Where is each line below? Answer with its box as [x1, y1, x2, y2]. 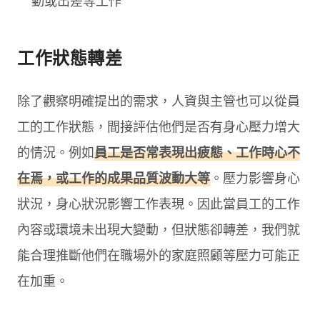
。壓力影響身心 [210, 169, 300, 186]
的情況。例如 [17, 143, 94, 161]
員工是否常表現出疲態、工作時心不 [94, 143, 300, 161]
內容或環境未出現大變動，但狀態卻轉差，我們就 [17, 220, 300, 238]
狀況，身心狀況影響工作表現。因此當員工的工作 [17, 194, 300, 212]
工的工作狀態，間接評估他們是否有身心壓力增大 [17, 117, 300, 135]
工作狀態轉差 [17, 45, 123, 69]
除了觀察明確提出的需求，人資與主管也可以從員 [17, 91, 300, 109]
